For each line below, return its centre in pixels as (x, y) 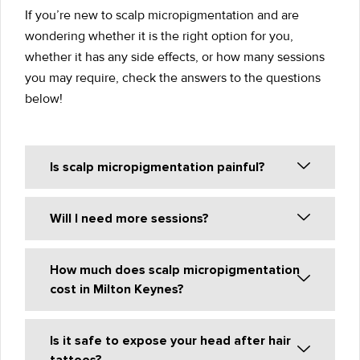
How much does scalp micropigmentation (175, 270)
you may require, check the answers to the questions (173, 78)
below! (44, 98)
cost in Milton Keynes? (117, 290)
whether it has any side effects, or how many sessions (175, 57)
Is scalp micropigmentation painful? (157, 168)
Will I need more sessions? (129, 219)
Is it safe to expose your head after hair (170, 341)
